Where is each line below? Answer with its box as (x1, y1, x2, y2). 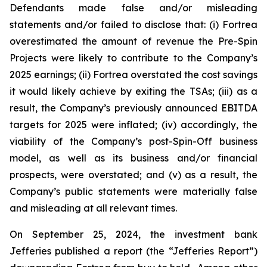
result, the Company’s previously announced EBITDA (10, 102, 257, 114)
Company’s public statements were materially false (10, 185, 257, 197)
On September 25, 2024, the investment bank (10, 228, 257, 240)
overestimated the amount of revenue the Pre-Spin (10, 35, 257, 47)
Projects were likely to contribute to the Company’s (10, 52, 257, 64)
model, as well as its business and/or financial (10, 152, 257, 164)
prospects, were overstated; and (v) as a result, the (10, 169, 257, 181)
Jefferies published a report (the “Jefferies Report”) (10, 245, 257, 257)
